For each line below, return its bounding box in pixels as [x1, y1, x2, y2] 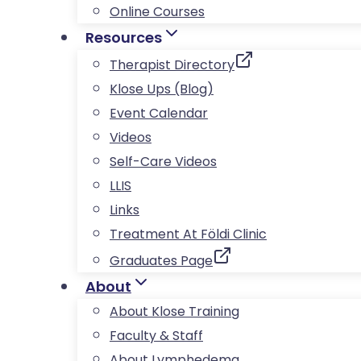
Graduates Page [110, 251, 213, 271]
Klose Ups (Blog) [110, 80, 214, 99]
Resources [85, 27, 162, 48]
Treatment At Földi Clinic [110, 225, 267, 244]
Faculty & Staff [110, 326, 203, 346]
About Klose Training [110, 302, 239, 322]
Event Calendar [110, 104, 208, 123]
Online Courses [110, 2, 205, 22]
